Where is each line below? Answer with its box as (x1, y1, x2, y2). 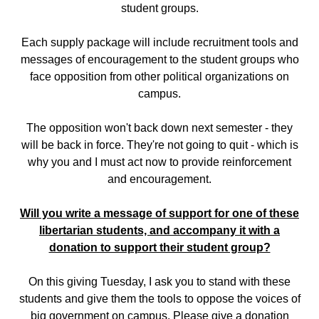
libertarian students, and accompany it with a (39, 224, 280, 236)
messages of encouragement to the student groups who (20, 53, 299, 66)
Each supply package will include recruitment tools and (21, 36, 298, 48)
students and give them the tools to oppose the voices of (19, 292, 300, 305)
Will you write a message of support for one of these (20, 206, 299, 219)
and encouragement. (108, 172, 211, 185)
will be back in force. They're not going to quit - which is (21, 138, 298, 151)
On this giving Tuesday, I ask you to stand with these (28, 275, 291, 288)
